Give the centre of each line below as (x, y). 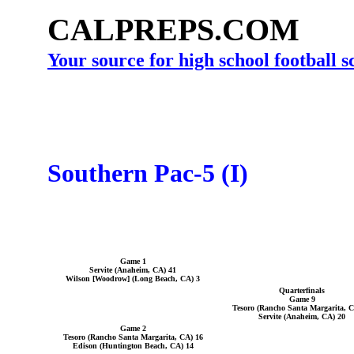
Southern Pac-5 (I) (148, 173)
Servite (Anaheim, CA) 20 (302, 316)
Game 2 (133, 328)
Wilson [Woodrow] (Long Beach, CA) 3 (133, 279)
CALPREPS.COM (173, 30)
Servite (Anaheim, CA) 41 (133, 270)
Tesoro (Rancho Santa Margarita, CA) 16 (133, 337)
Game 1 (133, 261)
